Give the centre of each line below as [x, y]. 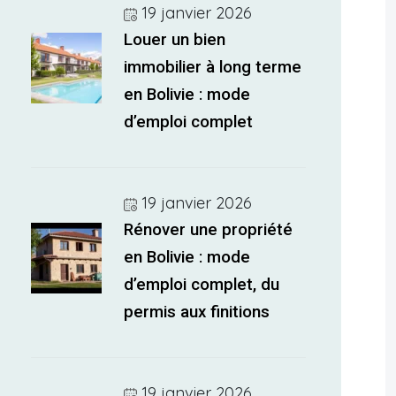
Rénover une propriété [209, 230]
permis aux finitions [197, 312]
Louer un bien [175, 40]
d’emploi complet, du [202, 285]
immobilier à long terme [213, 67]
